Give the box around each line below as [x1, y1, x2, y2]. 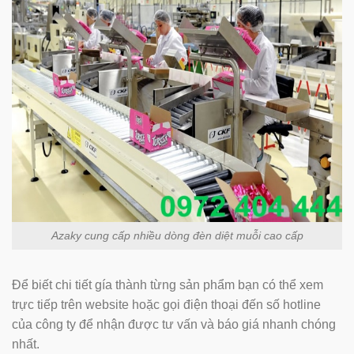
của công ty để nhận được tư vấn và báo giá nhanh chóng [12, 317, 336, 331]
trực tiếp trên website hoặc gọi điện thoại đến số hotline [12, 297, 321, 311]
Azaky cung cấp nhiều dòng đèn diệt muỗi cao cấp [51, 228, 303, 242]
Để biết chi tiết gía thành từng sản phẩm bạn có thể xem [12, 277, 323, 292]
